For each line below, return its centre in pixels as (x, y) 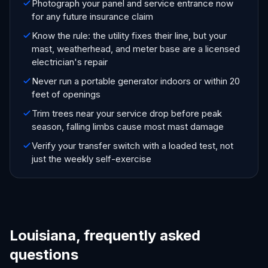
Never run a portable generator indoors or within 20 (136, 81)
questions (44, 255)
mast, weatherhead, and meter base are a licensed (136, 49)
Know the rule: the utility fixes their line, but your (129, 36)
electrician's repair (70, 62)
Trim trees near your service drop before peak (127, 113)
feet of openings (66, 94)
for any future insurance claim (92, 16)
